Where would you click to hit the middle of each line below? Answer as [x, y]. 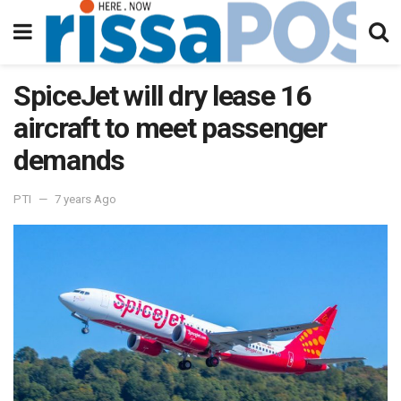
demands [69, 160]
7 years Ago [85, 199]
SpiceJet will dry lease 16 [162, 96]
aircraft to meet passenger [170, 128]
